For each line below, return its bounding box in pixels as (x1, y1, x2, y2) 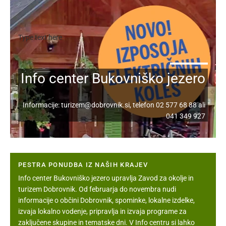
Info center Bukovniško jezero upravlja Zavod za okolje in (18, 174, 194, 182)
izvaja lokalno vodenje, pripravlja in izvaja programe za (18, 207, 187, 215)
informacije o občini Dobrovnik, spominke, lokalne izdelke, (18, 196, 195, 204)
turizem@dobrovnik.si (61, 101, 130, 109)
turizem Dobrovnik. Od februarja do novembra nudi (18, 185, 176, 193)
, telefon (130, 101, 156, 109)
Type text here (18, 33, 62, 41)
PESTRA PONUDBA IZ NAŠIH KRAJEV (18, 161, 148, 168)
